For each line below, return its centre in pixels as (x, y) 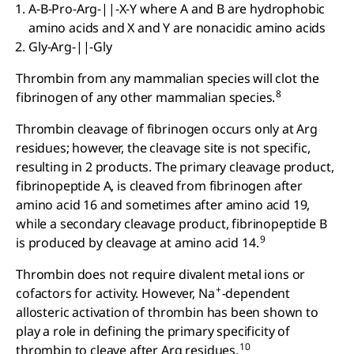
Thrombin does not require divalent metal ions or (161, 274)
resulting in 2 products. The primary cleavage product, (175, 167)
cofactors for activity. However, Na (115, 293)
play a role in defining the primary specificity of (153, 331)
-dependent (256, 293)
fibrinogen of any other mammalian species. (146, 97)
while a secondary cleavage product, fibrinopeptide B (171, 224)
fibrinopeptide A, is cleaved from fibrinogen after (159, 186)
